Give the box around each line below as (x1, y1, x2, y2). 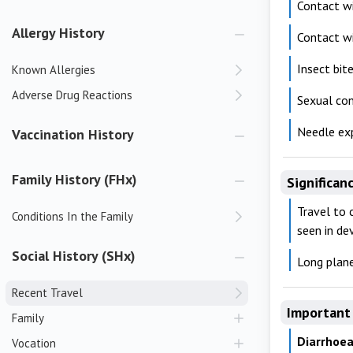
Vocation (12, 336, 56, 351)
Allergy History (12, 24, 105, 42)
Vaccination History (12, 125, 134, 143)
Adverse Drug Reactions (12, 87, 132, 102)
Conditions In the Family (12, 209, 133, 224)
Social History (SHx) (12, 247, 136, 265)
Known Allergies (12, 62, 95, 77)
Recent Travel (12, 285, 83, 300)
